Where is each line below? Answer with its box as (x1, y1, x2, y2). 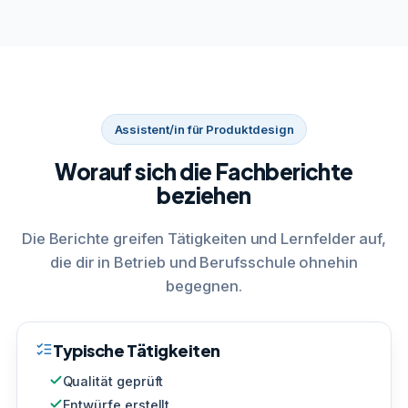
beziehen (157, 180, 251, 209)
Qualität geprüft (62, 372, 164, 389)
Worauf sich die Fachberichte (55, 157, 353, 185)
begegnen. (166, 276, 242, 295)
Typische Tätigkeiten (53, 339, 220, 361)
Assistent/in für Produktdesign (114, 121, 294, 137)
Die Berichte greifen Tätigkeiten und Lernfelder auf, (21, 229, 387, 248)
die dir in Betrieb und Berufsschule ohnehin (50, 252, 358, 271)
